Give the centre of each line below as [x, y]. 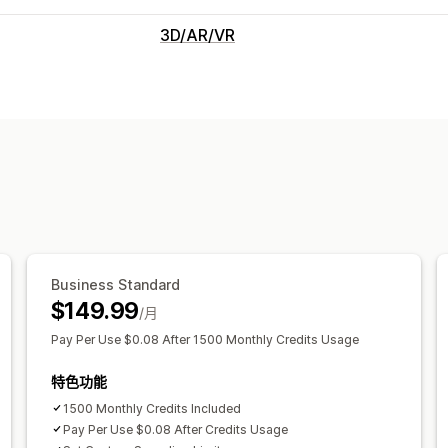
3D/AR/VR [197, 34]
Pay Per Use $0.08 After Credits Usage [175, 429]
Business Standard [115, 284]
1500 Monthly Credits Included [151, 408]
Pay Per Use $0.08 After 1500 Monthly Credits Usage [204, 339]
